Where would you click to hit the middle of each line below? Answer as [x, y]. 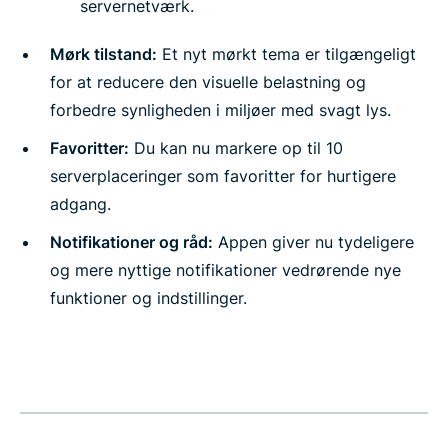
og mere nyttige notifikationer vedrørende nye [225, 270]
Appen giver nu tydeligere [313, 242]
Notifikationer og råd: [131, 242]
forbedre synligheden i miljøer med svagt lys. [220, 110]
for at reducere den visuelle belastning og [208, 82]
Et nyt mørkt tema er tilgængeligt [286, 54]
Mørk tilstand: [103, 54]
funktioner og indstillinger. [148, 298]
